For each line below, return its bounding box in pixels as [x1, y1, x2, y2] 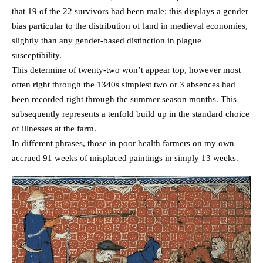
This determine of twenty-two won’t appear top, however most [12, 65, 241, 75]
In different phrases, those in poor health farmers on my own [12, 139, 234, 149]
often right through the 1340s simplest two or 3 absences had [12, 80, 235, 90]
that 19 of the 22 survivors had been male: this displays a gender [12, 6, 248, 16]
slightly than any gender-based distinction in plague [12, 36, 201, 46]
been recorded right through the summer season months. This [12, 95, 237, 104]
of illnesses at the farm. [12, 124, 96, 134]
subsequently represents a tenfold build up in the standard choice [12, 109, 249, 119]
